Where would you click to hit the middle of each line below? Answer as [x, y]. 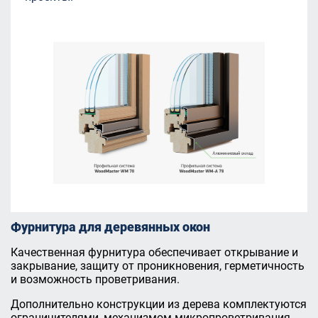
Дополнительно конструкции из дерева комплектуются [159, 304]
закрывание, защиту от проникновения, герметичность [158, 266]
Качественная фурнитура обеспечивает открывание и [154, 252]
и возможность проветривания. [95, 279]
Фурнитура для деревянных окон [110, 227]
